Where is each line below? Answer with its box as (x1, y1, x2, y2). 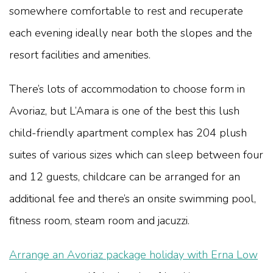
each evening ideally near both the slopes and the (9, 25, 252, 40)
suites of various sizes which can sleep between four (9, 147, 263, 162)
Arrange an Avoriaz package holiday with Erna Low (9, 247, 258, 262)
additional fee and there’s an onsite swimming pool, (9, 191, 256, 206)
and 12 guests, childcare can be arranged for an (9, 169, 240, 184)
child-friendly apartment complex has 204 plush (9, 125, 247, 140)
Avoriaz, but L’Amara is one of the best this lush (9, 103, 239, 118)
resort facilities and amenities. (9, 47, 151, 62)
